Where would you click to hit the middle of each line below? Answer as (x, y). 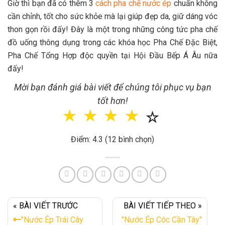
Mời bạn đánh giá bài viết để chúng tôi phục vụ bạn (113, 87)
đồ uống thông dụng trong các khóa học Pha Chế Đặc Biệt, (113, 42)
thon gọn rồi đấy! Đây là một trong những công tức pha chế (113, 29)
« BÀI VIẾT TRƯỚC (45, 205)
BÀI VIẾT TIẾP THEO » (163, 205)
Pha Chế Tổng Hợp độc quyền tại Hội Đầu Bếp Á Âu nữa (113, 55)
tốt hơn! (113, 100)
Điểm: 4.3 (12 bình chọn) (113, 139)
